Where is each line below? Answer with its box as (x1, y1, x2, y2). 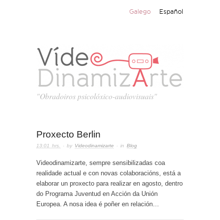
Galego (129, 7, 151, 16)
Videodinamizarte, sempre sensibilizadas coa (36, 159, 165, 166)
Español (159, 7, 183, 16)
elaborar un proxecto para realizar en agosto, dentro (36, 179, 183, 187)
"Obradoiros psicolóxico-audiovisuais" (36, 91, 157, 102)
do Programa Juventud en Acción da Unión (36, 190, 158, 197)
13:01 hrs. (36, 143, 60, 149)
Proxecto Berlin (36, 129, 101, 140)
